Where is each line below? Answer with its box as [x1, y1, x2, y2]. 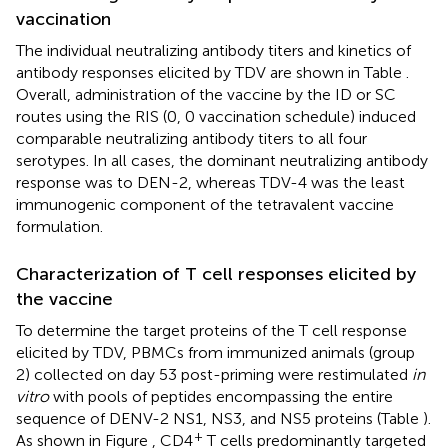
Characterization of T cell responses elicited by [16, 263, 416, 286]
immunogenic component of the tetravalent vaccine [16, 195, 394, 215]
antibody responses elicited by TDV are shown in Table [16, 63, 406, 83]
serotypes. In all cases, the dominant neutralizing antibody [16, 151, 428, 171]
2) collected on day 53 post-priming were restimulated [16, 365, 412, 385]
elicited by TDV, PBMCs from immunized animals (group [16, 343, 415, 363]
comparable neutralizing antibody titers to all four [16, 129, 367, 149]
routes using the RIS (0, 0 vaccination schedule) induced [16, 107, 416, 127]
